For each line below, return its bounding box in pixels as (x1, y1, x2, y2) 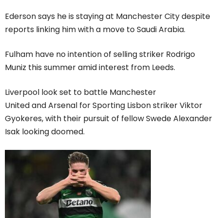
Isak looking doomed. (5, 126, 85, 137)
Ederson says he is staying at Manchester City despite (5, 10, 210, 22)
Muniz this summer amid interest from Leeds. (5, 61, 175, 73)
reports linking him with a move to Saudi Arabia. (5, 23, 185, 35)
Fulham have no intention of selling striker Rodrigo (5, 48, 195, 60)
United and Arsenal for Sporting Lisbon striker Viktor (5, 99, 202, 111)
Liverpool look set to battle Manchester (5, 86, 156, 98)
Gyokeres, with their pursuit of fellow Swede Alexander (5, 112, 212, 124)
